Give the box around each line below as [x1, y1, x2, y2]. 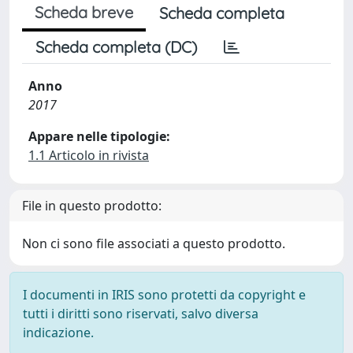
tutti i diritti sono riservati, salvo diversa [23, 305, 258, 322]
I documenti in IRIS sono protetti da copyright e [23, 286, 306, 303]
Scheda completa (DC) [35, 37, 197, 57]
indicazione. [23, 324, 94, 341]
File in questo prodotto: [22, 197, 162, 214]
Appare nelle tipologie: [28, 128, 170, 145]
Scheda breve [35, 2, 133, 22]
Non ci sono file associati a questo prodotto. [22, 235, 285, 252]
